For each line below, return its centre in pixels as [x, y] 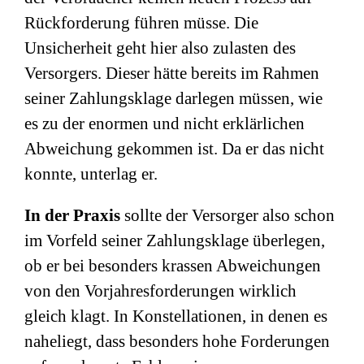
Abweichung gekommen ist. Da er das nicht [174, 149]
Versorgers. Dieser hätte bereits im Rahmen [172, 73]
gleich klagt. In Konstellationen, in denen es [176, 316]
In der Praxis [72, 215]
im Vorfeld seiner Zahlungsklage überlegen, [175, 240]
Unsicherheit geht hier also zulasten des [160, 48]
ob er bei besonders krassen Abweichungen [173, 266]
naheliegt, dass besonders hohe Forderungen [177, 341]
